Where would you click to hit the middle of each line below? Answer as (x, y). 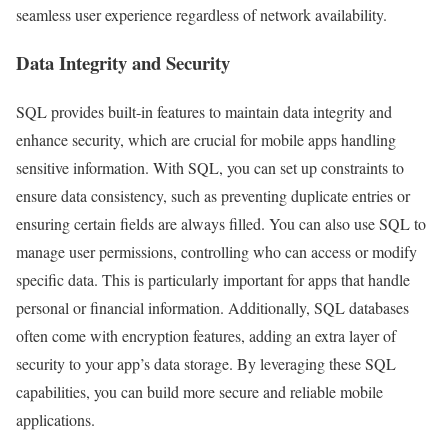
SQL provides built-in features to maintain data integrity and (204, 112)
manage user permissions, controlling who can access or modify (216, 252)
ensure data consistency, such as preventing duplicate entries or (213, 196)
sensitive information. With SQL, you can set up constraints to (210, 168)
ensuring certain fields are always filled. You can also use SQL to (221, 224)
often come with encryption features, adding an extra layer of (206, 336)
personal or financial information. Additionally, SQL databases (212, 308)
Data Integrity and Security (123, 63)
